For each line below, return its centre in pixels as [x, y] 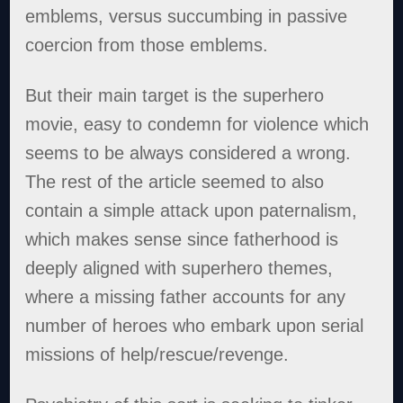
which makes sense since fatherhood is [182, 240]
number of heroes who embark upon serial [195, 326]
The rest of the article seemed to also [175, 182]
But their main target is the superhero [175, 96]
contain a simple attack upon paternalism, [192, 211]
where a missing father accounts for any [186, 297]
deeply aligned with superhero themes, [179, 269]
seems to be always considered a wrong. [188, 153]
